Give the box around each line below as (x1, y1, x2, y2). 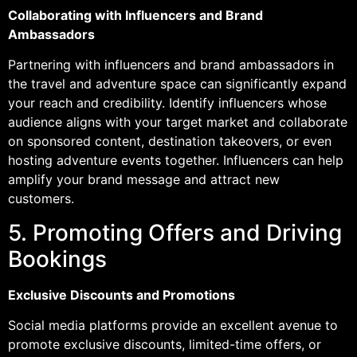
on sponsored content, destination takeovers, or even (8, 133, 331, 150)
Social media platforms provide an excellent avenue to (8, 317, 338, 334)
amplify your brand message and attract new (8, 171, 280, 188)
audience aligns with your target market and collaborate (8, 114, 347, 131)
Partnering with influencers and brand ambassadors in (8, 57, 334, 73)
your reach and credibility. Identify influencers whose (8, 95, 327, 112)
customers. (8, 190, 74, 207)
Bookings (8, 245, 107, 273)
